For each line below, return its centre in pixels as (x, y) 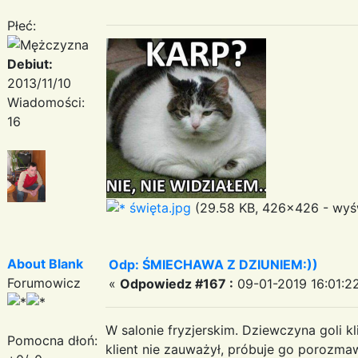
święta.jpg (158, 207)
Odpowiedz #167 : (177, 283)
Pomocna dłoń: (52, 340)
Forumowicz (44, 282)
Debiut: (30, 64)
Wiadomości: (46, 102)
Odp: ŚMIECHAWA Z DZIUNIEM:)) (213, 264)
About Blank (45, 263)
